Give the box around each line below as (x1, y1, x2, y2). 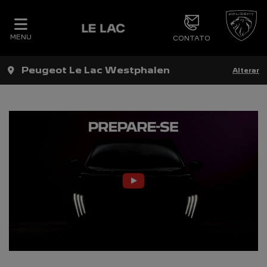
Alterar (232, 66, 259, 74)
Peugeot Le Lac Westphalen (21, 64, 170, 76)
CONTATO (172, 33, 210, 42)
